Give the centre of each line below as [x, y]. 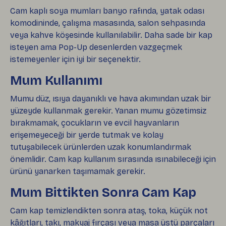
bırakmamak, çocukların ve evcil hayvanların [95, 123]
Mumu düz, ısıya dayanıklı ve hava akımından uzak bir [110, 98]
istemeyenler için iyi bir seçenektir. [75, 59]
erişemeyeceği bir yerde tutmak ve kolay [87, 135]
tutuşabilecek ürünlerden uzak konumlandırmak [101, 147]
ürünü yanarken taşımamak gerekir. [78, 171]
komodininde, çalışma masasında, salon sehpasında [108, 23]
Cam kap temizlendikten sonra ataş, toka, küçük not [109, 210]
